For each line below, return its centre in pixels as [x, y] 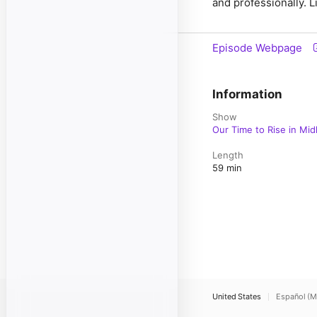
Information [247, 94]
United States [237, 296]
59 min [227, 168]
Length [228, 155]
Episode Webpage [257, 48]
